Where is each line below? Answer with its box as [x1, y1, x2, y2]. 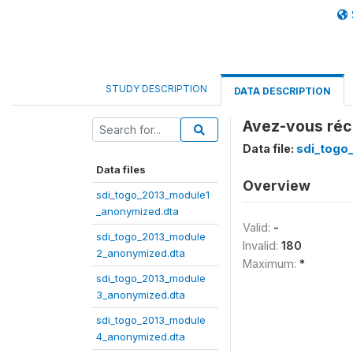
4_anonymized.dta [96, 330, 185, 343]
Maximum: [243, 257, 299, 270]
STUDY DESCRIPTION [106, 83, 207, 95]
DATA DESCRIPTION [234, 85, 331, 97]
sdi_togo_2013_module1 [96, 188, 210, 201]
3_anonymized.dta [96, 288, 185, 301]
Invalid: [243, 239, 281, 252]
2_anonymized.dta [96, 247, 185, 259]
